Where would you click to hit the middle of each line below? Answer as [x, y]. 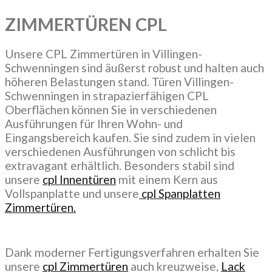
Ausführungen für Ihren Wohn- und [94, 124]
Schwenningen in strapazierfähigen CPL [107, 96]
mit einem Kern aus [167, 180]
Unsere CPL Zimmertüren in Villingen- [104, 54]
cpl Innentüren [79, 180]
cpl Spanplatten [180, 194]
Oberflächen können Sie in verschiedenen [111, 110]
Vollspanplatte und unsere [72, 194]
